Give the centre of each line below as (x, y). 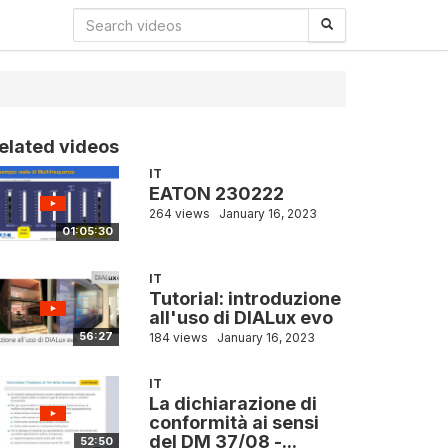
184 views (178, 338)
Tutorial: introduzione (244, 299)
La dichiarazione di (232, 404)
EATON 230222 (216, 193)
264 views (179, 213)
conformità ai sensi (233, 423)
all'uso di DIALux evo (240, 318)
